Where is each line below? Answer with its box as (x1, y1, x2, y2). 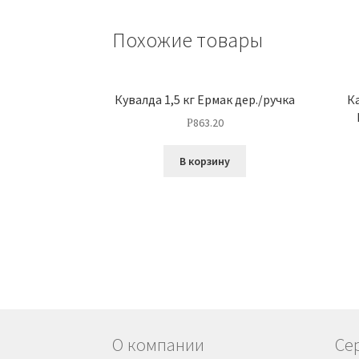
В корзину (179, 154, 231, 169)
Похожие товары (112, 27, 264, 54)
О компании (112, 333, 205, 356)
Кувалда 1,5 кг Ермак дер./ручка (115, 91, 296, 107)
